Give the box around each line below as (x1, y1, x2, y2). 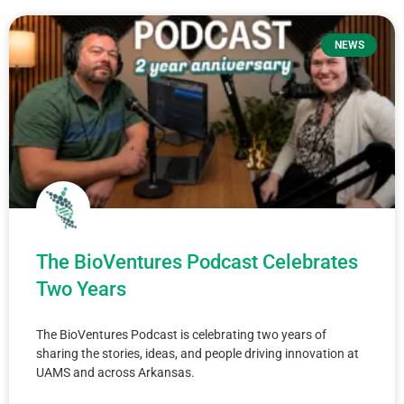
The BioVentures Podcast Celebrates (36, 251, 363, 273)
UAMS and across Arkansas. (36, 365, 195, 380)
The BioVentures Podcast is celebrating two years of (36, 327, 326, 342)
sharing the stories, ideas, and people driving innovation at (36, 346, 359, 361)
